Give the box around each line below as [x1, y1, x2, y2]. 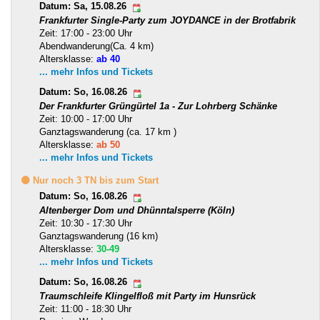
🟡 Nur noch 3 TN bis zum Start [21, 175, 159, 186]
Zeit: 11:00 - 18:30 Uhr [39, 304, 131, 315]
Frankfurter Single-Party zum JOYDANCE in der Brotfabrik [39, 15, 296, 26]
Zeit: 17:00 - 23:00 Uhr [39, 28, 132, 39]
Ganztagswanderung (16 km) [39, 231, 158, 242]
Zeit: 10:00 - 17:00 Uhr [39, 114, 132, 125]
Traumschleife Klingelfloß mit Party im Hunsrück [39, 291, 256, 302]
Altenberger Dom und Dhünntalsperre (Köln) [39, 205, 234, 216]
